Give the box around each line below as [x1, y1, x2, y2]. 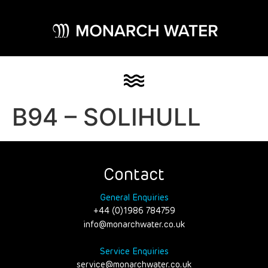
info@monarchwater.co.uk [83, 220, 185, 229]
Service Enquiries [99, 247, 169, 256]
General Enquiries [99, 194, 169, 202]
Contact [103, 167, 165, 184]
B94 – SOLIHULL [12, 102, 201, 132]
